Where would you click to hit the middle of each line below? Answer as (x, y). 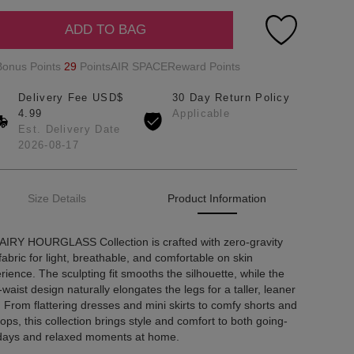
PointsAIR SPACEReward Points (158, 66)
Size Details (57, 198)
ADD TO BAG (105, 30)
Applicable (201, 113)
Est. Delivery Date (70, 129)
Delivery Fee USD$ (71, 98)
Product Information (217, 198)
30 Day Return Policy (231, 98)
